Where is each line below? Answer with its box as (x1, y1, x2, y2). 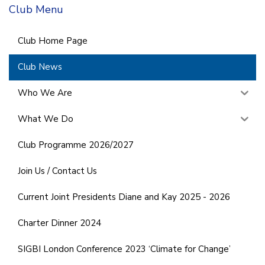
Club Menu (9, 2, 63, 17)
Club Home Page (18, 35, 88, 47)
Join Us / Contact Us (18, 165, 97, 177)
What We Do (18, 113, 73, 125)
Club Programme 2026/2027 (18, 139, 134, 151)
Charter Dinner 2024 (18, 217, 101, 230)
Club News (18, 61, 62, 73)
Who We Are (18, 87, 72, 99)
